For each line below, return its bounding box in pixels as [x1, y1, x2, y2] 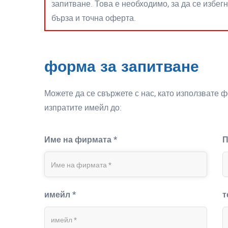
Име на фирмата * [44, 134, 117, 145]
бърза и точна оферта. [51, 12, 136, 23]
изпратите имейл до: [44, 102, 122, 113]
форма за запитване [44, 60, 199, 75]
